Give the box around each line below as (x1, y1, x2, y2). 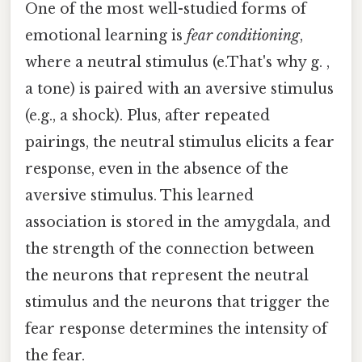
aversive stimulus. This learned (25, 186, 254, 204)
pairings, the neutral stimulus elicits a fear (25, 133, 335, 151)
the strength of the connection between (25, 239, 314, 258)
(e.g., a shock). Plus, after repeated (25, 106, 270, 124)
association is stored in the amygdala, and (25, 213, 330, 231)
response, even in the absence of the (25, 159, 288, 178)
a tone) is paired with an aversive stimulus (25, 79, 334, 98)
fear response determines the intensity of (25, 319, 327, 338)
